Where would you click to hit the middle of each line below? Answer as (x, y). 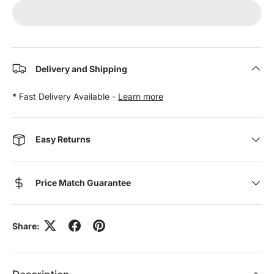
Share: (26, 226)
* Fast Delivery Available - (65, 96)
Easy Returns (63, 139)
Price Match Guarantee (83, 183)
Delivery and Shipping (81, 68)
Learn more (141, 96)
